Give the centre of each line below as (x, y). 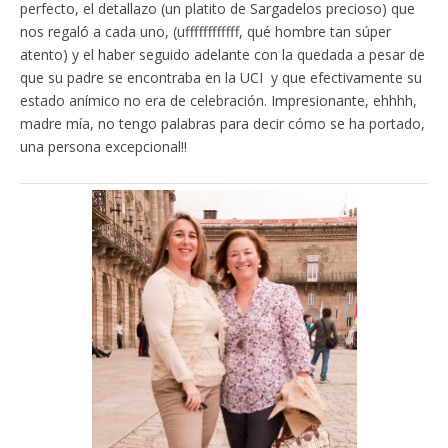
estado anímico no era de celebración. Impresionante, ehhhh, (218, 101)
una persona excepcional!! (103, 147)
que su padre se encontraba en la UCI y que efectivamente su (221, 78)
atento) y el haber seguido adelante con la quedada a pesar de (222, 55)
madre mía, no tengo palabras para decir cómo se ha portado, (222, 124)
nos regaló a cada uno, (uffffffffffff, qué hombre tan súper (205, 32)
